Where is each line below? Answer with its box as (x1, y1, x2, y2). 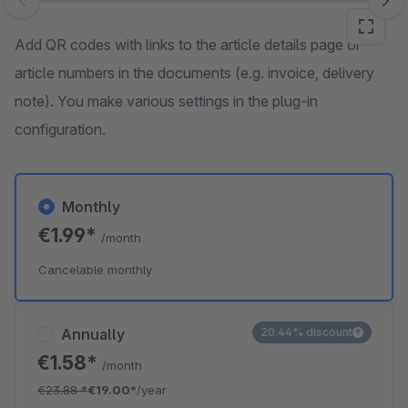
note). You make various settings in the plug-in (15, 92, 318, 110)
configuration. (15, 120, 106, 138)
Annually (61, 325, 125, 343)
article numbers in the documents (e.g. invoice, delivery (15, 64, 374, 82)
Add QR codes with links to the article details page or (15, 36, 361, 54)
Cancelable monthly (38, 262, 152, 277)
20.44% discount (260, 325, 352, 339)
